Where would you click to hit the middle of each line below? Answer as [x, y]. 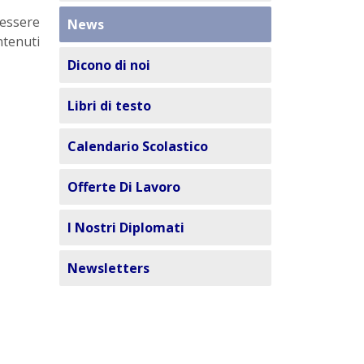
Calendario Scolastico [138, 146]
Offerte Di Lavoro [124, 186]
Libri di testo [109, 105]
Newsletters [108, 268]
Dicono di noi [109, 65]
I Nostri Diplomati [126, 227]
